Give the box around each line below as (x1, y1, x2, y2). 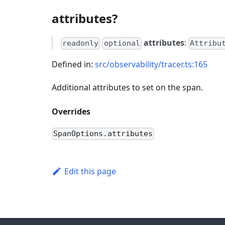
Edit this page (64, 165, 116, 177)
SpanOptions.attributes (53, 129, 153, 139)
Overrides (52, 106, 90, 118)
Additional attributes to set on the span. (52, 82, 203, 93)
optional (103, 39, 140, 48)
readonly (62, 39, 99, 48)
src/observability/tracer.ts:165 (95, 59, 207, 70)
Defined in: (52, 59, 95, 70)
